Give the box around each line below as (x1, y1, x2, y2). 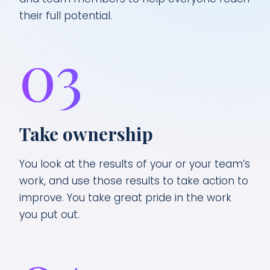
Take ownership (19, 122, 153, 146)
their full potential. (19, 8, 112, 23)
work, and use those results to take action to (19, 174, 248, 188)
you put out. (19, 207, 80, 222)
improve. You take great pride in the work (19, 190, 231, 205)
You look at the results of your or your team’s (19, 157, 250, 171)
